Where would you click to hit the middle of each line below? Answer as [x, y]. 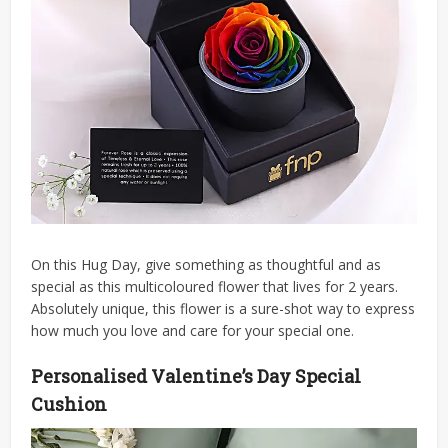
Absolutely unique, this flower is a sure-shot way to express [223, 309]
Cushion [69, 404]
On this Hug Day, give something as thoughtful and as [206, 265]
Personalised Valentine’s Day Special [196, 376]
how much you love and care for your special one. [193, 331]
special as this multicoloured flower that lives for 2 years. [215, 287]
